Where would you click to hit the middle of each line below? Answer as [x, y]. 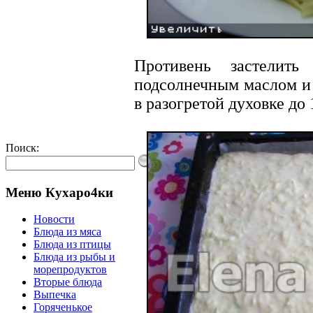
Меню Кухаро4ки [59, 192]
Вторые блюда [68, 282]
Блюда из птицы [72, 245]
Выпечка [55, 295]
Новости [54, 219]
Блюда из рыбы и [74, 257]
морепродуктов [70, 270]
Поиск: [22, 148]
